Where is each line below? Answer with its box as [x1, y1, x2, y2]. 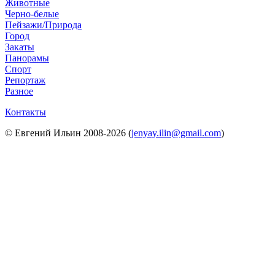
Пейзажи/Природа [5, 20, 82, 31]
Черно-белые [5, 9, 59, 20]
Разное [5, 86, 33, 97]
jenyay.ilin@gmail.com [131, 128, 221, 139]
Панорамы [5, 53, 49, 64]
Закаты [5, 42, 34, 53]
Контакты [5, 107, 46, 118]
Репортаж [5, 75, 45, 86]
